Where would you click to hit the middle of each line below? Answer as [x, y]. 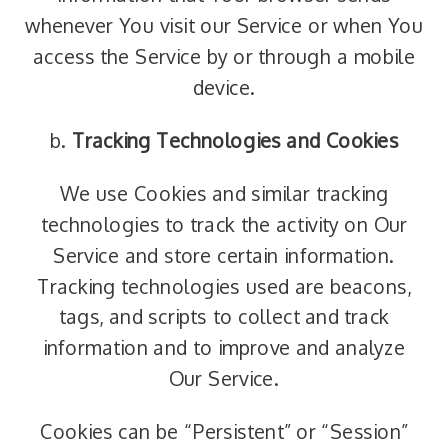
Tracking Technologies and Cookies [235, 140]
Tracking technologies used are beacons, [224, 286]
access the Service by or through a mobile [224, 56]
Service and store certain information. [224, 255]
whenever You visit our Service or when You [224, 25]
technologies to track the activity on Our [224, 224]
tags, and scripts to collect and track [224, 317]
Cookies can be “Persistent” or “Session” [224, 431]
